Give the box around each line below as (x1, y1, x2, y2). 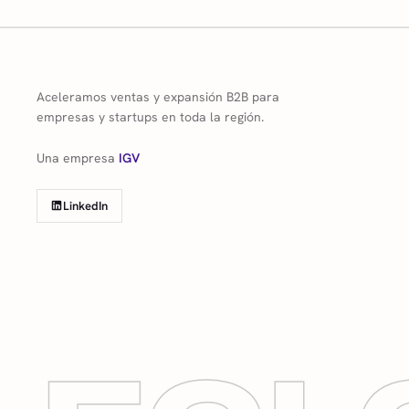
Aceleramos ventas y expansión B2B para (37, 88, 279, 105)
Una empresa (37, 149, 119, 166)
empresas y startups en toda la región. (37, 108, 264, 125)
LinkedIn (63, 197, 109, 214)
